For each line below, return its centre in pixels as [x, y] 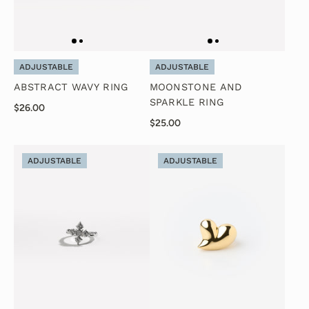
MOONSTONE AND [196, 88]
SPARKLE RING [187, 103]
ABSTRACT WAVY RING [71, 88]
